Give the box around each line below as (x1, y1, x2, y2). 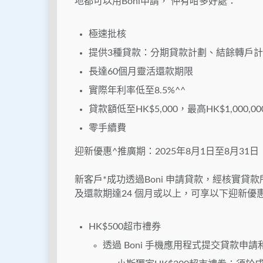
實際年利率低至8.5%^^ (89, 86, 186, 96)
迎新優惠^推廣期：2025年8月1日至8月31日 (75, 147, 259, 157)
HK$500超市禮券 (89, 222, 161, 232)
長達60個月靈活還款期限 (89, 67, 193, 77)
